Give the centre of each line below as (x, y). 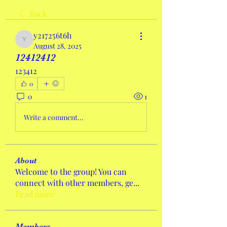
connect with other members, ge (74, 183)
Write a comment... (54, 117)
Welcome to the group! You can (71, 172)
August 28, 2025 (58, 46)
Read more (35, 194)
